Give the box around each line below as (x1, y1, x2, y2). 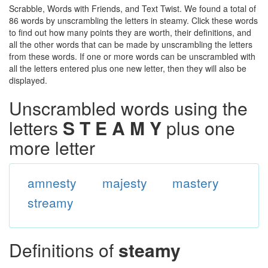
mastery (172, 173, 220, 191)
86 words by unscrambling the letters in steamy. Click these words (9, 14, 258, 26)
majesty (102, 173, 147, 191)
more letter (9, 135, 95, 160)
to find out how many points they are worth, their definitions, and (9, 26, 251, 38)
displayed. (9, 74, 47, 86)
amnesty (27, 173, 77, 191)
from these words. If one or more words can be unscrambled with (9, 50, 255, 62)
